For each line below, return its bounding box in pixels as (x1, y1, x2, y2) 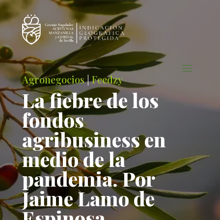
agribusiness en (22, 126, 166, 152)
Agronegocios (22, 73, 84, 86)
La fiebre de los (22, 87, 159, 113)
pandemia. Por (22, 165, 155, 192)
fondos (22, 107, 84, 133)
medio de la (22, 146, 125, 172)
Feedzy (91, 73, 123, 86)
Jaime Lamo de (22, 185, 155, 211)
